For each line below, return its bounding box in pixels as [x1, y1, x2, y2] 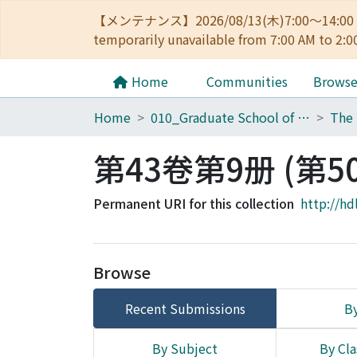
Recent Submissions [124, 299, 245, 318]
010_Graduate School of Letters [297, 108, 310, 127]
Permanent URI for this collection [93, 194, 294, 213]
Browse [93, 261, 151, 284]
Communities [206, 72, 288, 91]
